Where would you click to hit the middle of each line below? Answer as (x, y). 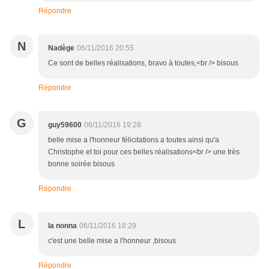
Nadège (61, 48)
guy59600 (65, 125)
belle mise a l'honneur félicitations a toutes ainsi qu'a (134, 140)
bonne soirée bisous (81, 164)
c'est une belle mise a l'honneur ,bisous (112, 241)
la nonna (62, 226)
